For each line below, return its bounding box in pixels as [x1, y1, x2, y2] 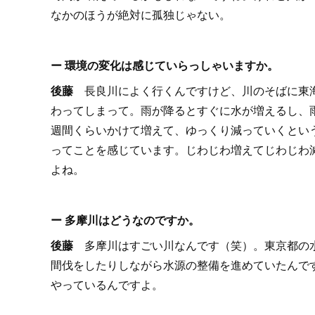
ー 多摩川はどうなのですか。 [51, 211, 200, 228]
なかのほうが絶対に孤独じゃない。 [51, 6, 231, 22]
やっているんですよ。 [51, 276, 163, 292]
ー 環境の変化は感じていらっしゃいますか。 [51, 56, 278, 73]
